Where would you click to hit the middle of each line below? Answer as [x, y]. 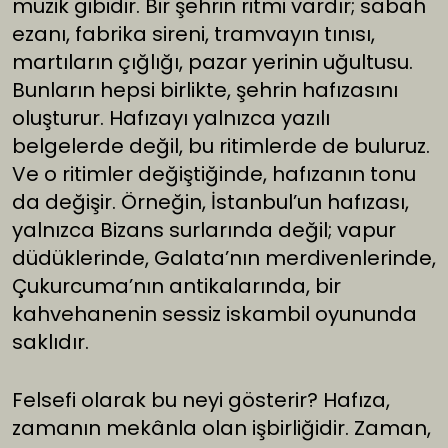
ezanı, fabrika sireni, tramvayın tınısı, [193, 34]
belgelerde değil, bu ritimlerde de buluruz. [221, 146]
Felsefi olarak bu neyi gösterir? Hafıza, [201, 400]
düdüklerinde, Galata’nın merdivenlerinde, [224, 258]
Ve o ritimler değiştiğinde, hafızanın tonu [214, 174]
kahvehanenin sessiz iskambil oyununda [214, 314]
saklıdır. [50, 342]
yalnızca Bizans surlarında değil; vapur [204, 230]
